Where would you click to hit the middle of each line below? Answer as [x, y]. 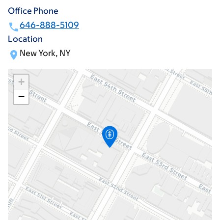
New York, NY [45, 53]
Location [25, 39]
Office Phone [33, 11]
